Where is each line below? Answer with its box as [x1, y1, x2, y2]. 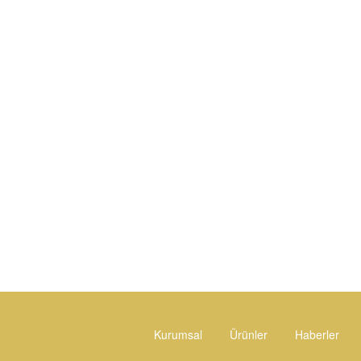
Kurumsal [153, 326, 202, 342]
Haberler [294, 326, 339, 342]
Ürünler [229, 326, 268, 342]
